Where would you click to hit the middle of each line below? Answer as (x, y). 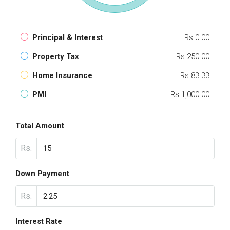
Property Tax (56, 56)
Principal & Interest (68, 37)
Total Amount (40, 126)
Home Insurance (62, 75)
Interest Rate (39, 221)
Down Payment (42, 174)
